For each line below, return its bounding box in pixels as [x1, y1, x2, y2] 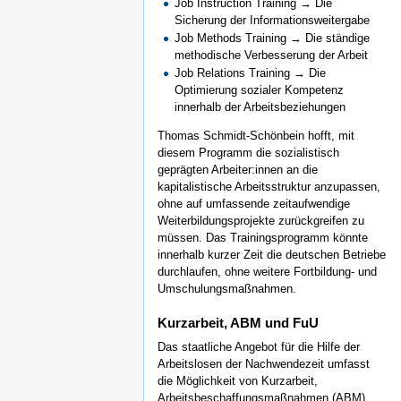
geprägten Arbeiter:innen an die [158, 163, 318, 177]
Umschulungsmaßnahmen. [158, 282, 296, 296]
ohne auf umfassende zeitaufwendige [158, 197, 350, 211]
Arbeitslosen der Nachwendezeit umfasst [158, 357, 370, 371]
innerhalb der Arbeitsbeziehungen [175, 100, 346, 115]
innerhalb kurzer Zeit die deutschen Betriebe [158, 248, 386, 262]
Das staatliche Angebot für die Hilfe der [158, 340, 360, 354]
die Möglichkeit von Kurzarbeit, [158, 374, 318, 388]
